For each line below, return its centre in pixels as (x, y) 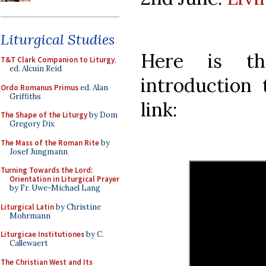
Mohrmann (30, 216)
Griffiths (25, 96)
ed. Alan (93, 87)
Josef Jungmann (39, 151)
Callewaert (29, 243)
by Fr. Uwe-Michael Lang (55, 188)
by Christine (77, 207)
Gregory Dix (32, 124)
